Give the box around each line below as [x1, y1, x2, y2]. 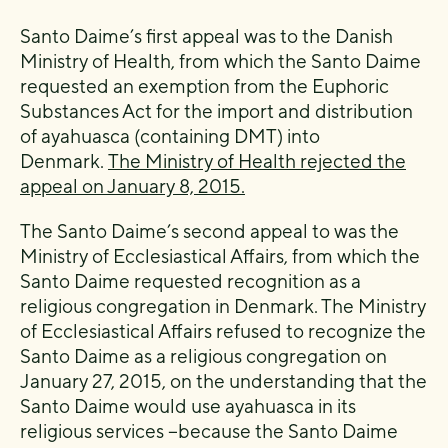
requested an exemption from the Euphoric [20, 74, 389, 97]
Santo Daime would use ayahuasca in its [20, 394, 356, 417]
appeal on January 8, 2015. [20, 174, 245, 197]
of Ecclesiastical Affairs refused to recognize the [20, 319, 426, 342]
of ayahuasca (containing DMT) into [20, 124, 320, 147]
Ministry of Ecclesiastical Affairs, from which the [20, 244, 420, 267]
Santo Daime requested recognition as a [20, 269, 361, 292]
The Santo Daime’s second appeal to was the [20, 219, 399, 242]
